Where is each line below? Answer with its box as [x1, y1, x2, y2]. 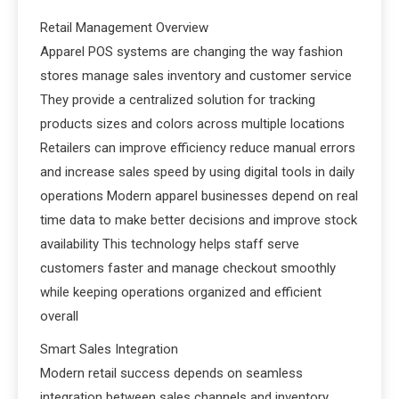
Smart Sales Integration [40, 341, 178, 357]
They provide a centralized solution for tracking [40, 92, 315, 108]
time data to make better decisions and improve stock [40, 212, 357, 228]
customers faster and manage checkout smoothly [40, 260, 336, 276]
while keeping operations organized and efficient [40, 284, 322, 300]
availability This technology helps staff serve [40, 236, 299, 252]
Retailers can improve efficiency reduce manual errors [40, 140, 355, 156]
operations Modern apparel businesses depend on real [40, 188, 358, 204]
